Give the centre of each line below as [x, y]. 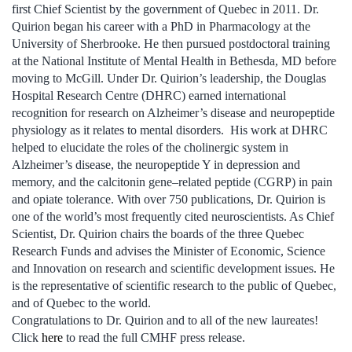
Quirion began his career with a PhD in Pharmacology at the [161, 26]
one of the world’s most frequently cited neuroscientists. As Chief [173, 216]
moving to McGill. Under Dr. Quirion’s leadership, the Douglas [169, 78]
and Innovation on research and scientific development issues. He [173, 268]
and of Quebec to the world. [81, 302]
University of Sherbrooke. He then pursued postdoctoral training [171, 43]
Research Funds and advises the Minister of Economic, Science [169, 251]
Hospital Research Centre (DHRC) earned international [149, 95]
